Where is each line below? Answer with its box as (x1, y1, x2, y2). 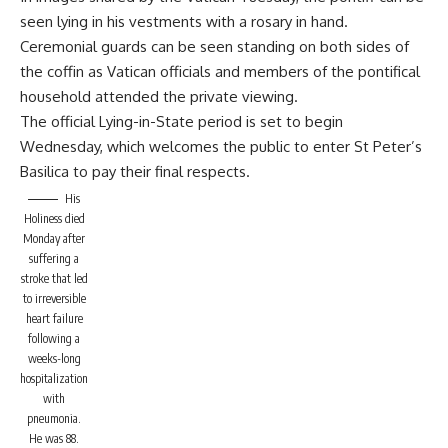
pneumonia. (27, 411, 81, 426)
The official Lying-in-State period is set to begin (20, 112, 343, 131)
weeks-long (27, 351, 81, 366)
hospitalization (20, 371, 88, 386)
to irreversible (22, 291, 86, 306)
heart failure (25, 311, 83, 326)
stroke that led (20, 271, 88, 286)
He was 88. (29, 431, 79, 446)
